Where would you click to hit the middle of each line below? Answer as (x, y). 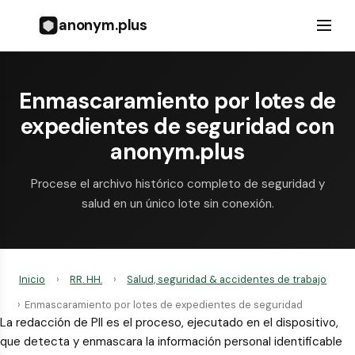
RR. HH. (86, 279)
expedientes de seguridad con (177, 126)
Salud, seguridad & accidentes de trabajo (227, 279)
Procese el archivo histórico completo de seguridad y (177, 184)
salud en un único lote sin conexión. (177, 204)
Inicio (32, 279)
